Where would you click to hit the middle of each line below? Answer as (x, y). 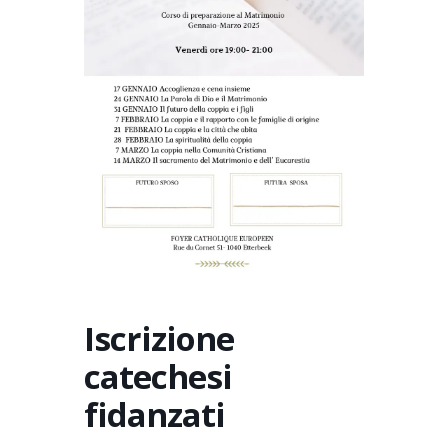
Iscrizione (159, 338)
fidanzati (154, 414)
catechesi (158, 376)
